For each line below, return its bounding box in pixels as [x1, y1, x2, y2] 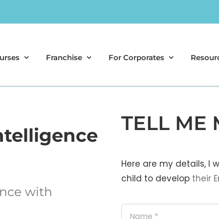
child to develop [121, 173, 192, 184]
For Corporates [109, 53, 164, 62]
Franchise [46, 53, 82, 62]
